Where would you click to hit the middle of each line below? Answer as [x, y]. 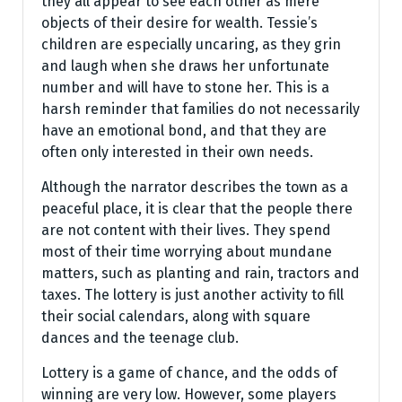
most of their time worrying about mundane [187, 252]
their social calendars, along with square [176, 316]
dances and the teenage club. [140, 338]
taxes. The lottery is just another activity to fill [192, 295]
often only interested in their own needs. [177, 152]
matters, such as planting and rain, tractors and [201, 273]
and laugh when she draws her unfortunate [185, 66]
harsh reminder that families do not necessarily [201, 109]
